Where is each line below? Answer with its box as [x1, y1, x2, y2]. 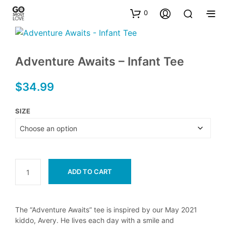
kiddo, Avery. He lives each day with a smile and [15, 216, 174, 224]
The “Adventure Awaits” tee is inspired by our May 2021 [15, 205, 197, 214]
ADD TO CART [67, 167, 112, 176]
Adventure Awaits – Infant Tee [15, 54, 184, 69]
